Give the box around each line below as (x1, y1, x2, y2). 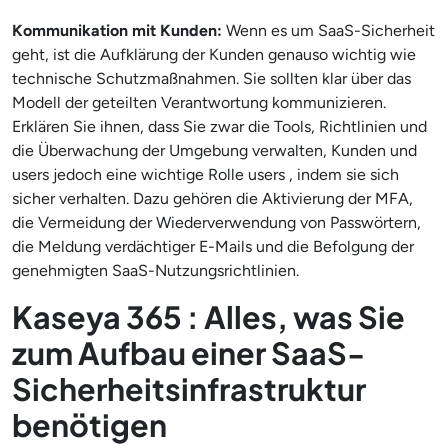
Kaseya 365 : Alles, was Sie (12, 297, 405, 336)
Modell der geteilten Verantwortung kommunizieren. (12, 93, 386, 112)
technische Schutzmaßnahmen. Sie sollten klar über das (12, 69, 411, 88)
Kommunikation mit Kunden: (12, 21, 222, 40)
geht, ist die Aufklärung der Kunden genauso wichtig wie (12, 45, 416, 64)
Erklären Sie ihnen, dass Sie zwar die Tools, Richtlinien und (12, 117, 427, 136)
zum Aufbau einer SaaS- (12, 333, 365, 372)
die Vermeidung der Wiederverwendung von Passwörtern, (12, 213, 421, 232)
